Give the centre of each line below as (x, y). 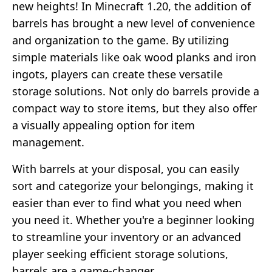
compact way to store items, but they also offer (134, 108)
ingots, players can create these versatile (117, 74)
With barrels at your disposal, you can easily (126, 168)
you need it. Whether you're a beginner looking (133, 219)
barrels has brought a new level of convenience (134, 23)
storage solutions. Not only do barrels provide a (136, 91)
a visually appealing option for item (104, 125)
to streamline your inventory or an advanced (127, 236)
